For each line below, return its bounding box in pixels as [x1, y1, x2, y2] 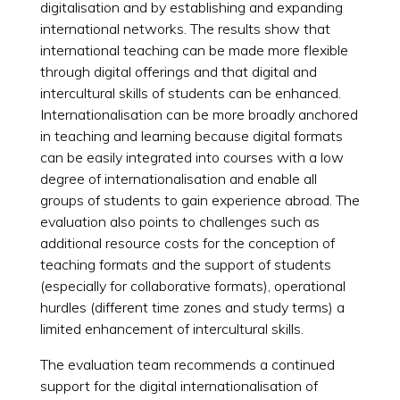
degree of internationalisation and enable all [39, 169, 317, 187]
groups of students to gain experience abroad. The [39, 190, 360, 209]
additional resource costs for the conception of [39, 233, 335, 252]
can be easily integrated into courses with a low [39, 147, 344, 166]
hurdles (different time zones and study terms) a [39, 297, 345, 316]
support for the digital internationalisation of [39, 376, 318, 395]
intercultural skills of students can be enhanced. [39, 83, 341, 102]
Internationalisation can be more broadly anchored [39, 104, 358, 123]
